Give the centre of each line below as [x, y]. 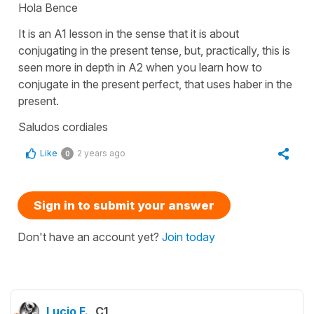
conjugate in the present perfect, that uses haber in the [155, 84]
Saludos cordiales [63, 127]
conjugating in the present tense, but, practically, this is [154, 50]
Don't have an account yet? [90, 237]
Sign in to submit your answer [124, 205]
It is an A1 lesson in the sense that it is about [129, 33]
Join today [189, 237]
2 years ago [101, 153]
